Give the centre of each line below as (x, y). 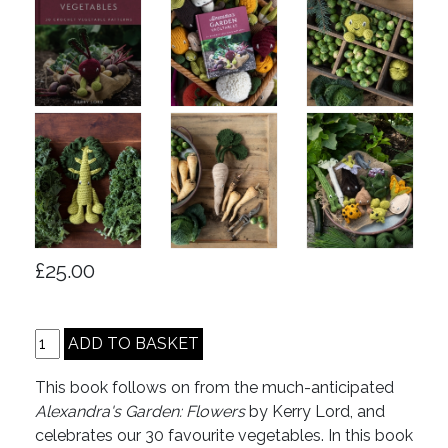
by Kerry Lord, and (315, 412)
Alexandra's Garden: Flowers (140, 412)
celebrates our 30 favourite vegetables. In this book (224, 436)
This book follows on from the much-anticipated (214, 388)
